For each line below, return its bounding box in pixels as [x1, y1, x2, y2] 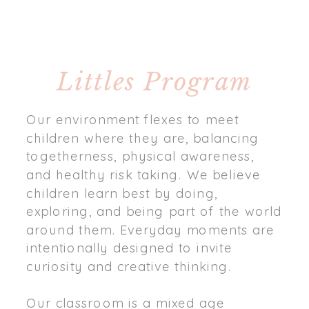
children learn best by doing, [26, 185, 219, 201]
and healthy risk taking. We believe [26, 167, 261, 183]
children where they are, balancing [26, 130, 259, 146]
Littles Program [57, 67, 252, 98]
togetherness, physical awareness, [26, 148, 255, 164]
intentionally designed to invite [26, 240, 233, 256]
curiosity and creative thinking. [26, 259, 232, 275]
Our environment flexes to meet [26, 112, 239, 128]
